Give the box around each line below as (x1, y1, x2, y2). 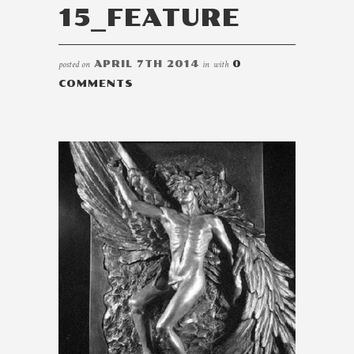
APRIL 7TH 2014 (94, 58, 200, 70)
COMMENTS (58, 78, 134, 89)
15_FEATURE (58, 4, 239, 32)
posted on (58, 58, 92, 70)
